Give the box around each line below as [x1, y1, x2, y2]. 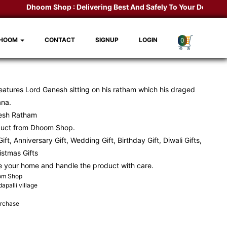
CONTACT [45, 36, 75, 44]
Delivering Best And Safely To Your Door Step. [66, 3, 224, 11]
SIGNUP [95, 36, 119, 44]
